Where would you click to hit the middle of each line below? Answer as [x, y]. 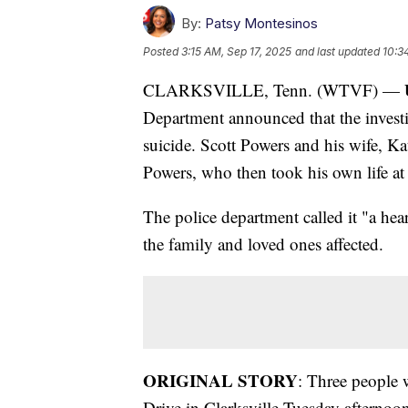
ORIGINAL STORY [220, 380]
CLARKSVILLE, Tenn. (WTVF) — [274, 89]
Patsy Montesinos [261, 23]
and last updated [337, 51]
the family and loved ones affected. [263, 243]
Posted [162, 51]
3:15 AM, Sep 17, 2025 [236, 51]
